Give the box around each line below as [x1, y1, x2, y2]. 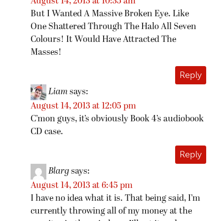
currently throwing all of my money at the [31, 207, 192, 217]
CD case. [31, 127, 63, 137]
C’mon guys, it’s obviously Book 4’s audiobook [31, 114, 204, 124]
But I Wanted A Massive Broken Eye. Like [31, 9, 189, 19]
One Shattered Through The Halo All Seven [31, 22, 196, 32]
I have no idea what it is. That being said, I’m [31, 194, 200, 204]
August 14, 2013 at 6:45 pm [31, 181, 133, 191]
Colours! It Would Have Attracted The [31, 35, 176, 45]
